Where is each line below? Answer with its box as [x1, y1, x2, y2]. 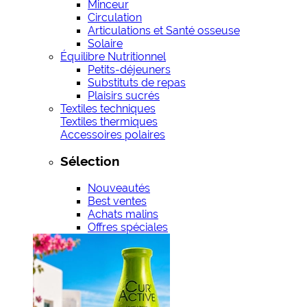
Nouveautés [88, 181, 150, 195]
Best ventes [88, 194, 147, 208]
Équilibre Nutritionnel [60, 50, 166, 64]
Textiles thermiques [60, 115, 158, 129]
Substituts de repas [88, 76, 186, 90]
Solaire [88, 37, 123, 51]
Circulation [88, 11, 142, 25]
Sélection [60, 154, 119, 169]
